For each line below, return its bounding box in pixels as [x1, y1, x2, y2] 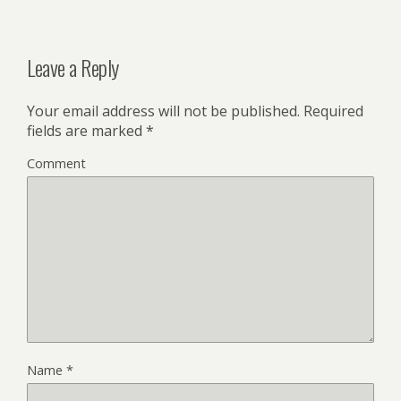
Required [300, 100, 363, 121]
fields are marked [27, 120, 146, 141]
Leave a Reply [27, 50, 119, 83]
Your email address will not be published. [27, 100, 300, 121]
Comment [27, 154, 86, 172]
